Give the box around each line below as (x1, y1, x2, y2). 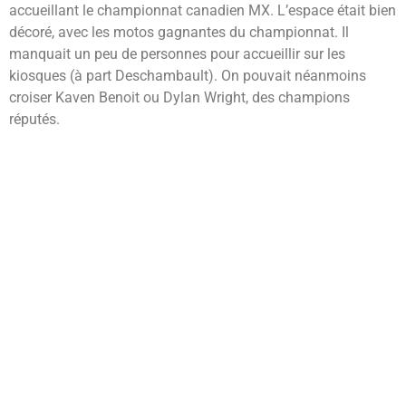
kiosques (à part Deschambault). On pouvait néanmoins (9, 67, 366, 85)
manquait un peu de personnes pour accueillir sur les (9, 45, 345, 63)
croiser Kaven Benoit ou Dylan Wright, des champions (9, 89, 350, 107)
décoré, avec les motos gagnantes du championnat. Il (9, 24, 349, 42)
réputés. (9, 111, 60, 129)
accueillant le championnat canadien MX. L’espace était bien (9, 2, 396, 20)
